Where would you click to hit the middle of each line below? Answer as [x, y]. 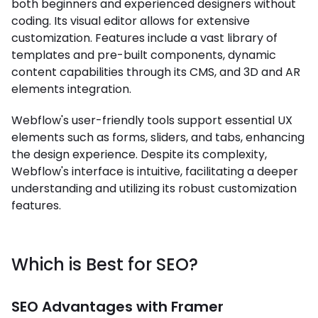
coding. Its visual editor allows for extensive [131, 21]
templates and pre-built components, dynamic [144, 55]
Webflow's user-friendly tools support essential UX [152, 121]
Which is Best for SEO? [105, 265]
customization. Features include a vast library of [144, 38]
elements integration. [73, 89]
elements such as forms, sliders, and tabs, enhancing [158, 138]
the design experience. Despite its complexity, [139, 155]
